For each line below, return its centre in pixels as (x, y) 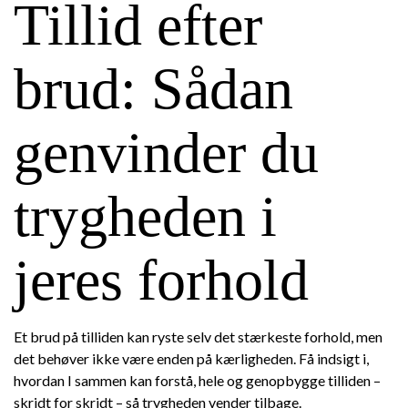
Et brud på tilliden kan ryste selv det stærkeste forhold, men (198, 337)
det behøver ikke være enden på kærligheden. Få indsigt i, (191, 358)
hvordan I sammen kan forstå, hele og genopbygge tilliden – (197, 380)
